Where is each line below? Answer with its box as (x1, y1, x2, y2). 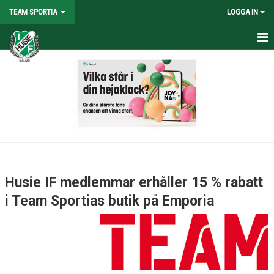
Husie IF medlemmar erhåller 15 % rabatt (5, 174, 263, 191)
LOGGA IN (227, 7, 258, 17)
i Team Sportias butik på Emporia (5, 193, 214, 209)
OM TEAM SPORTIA (7, 57, 75, 66)
